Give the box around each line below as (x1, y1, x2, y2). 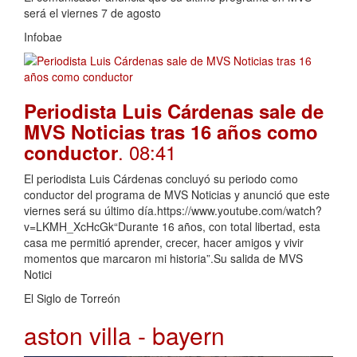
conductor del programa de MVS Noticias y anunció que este (24, 186, 330, 202)
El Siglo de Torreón (24, 290, 120, 306)
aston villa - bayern (24, 318, 225, 352)
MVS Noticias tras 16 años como (24, 118, 318, 145)
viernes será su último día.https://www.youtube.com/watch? (24, 202, 322, 218)
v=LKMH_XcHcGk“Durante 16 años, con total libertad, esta (24, 218, 320, 234)
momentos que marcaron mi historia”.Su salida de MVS (24, 250, 303, 266)
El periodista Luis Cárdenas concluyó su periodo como (24, 171, 298, 186)
